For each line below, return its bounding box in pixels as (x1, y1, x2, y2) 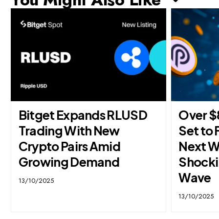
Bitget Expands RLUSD (18, 107, 147, 123)
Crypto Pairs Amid (18, 138, 120, 154)
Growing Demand (18, 154, 120, 170)
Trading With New (18, 123, 120, 139)
